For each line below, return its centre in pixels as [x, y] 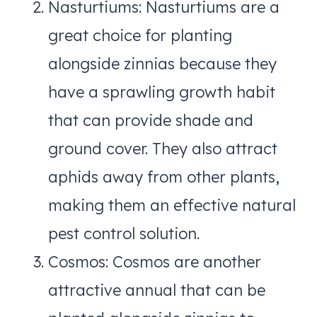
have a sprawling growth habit [162, 92]
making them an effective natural [172, 205]
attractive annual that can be [157, 290]
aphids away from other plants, [164, 177]
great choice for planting [140, 35]
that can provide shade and [151, 120]
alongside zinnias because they [162, 63]
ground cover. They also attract [163, 148]
